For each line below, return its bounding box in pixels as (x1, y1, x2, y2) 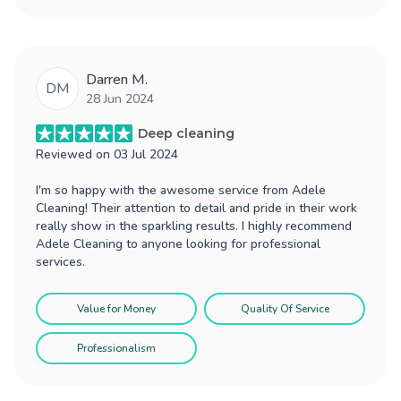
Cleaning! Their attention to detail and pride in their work (36, 199, 357, 217)
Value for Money (77, 301, 156, 316)
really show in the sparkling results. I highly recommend (36, 217, 352, 235)
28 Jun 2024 (86, 90, 154, 107)
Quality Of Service (240, 301, 329, 316)
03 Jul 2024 (114, 145, 178, 163)
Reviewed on (36, 145, 114, 163)
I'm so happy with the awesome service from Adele (36, 181, 326, 199)
